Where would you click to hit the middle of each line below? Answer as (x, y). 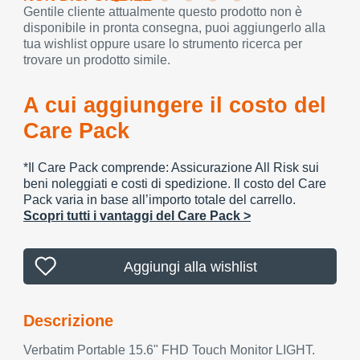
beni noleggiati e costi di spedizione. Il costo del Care (175, 184)
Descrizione (68, 321)
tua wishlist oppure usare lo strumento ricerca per (163, 44)
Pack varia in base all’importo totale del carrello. (160, 200)
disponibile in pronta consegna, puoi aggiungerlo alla (174, 28)
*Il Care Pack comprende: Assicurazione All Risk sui (171, 168)
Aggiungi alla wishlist (190, 266)
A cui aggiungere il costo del (175, 105)
